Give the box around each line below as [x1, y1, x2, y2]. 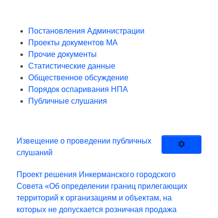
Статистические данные [28, 62, 115, 71]
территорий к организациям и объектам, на [17, 194, 172, 202]
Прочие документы [28, 50, 97, 59]
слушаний [17, 148, 53, 157]
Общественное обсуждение [28, 73, 128, 82]
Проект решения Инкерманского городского [17, 170, 176, 179]
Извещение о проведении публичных [17, 137, 151, 145]
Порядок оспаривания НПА [28, 85, 128, 94]
